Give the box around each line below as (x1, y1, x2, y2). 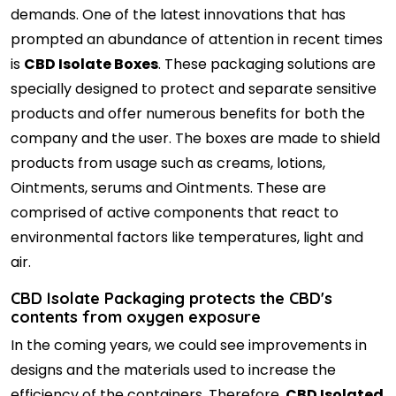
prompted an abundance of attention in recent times (11, 28, 383, 49)
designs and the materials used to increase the (11, 359, 336, 380)
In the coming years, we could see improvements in (11, 334, 367, 355)
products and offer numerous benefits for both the (11, 103, 365, 124)
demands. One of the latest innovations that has (11, 4, 346, 25)
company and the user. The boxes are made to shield (11, 127, 380, 148)
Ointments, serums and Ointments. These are (11, 177, 326, 198)
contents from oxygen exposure (11, 306, 261, 327)
